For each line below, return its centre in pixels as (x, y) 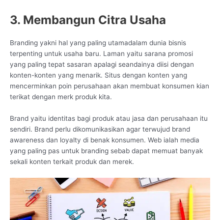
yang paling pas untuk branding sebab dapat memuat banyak (106, 151)
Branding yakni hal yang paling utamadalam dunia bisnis (98, 42)
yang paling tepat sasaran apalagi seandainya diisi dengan (102, 64)
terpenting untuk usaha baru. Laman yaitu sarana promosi (101, 53)
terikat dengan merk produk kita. (61, 96)
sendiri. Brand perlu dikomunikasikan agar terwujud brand (100, 129)
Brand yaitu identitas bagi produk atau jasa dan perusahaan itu (109, 118)
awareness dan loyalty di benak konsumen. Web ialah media (105, 140)
